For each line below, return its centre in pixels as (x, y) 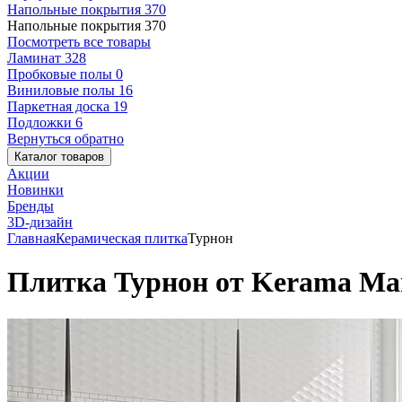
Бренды (31, 206)
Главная (31, 238)
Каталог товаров (59, 157)
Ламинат (36, 58)
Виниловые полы (63, 90)
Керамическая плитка (122, 238)
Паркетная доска (60, 106)
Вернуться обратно (66, 139)
